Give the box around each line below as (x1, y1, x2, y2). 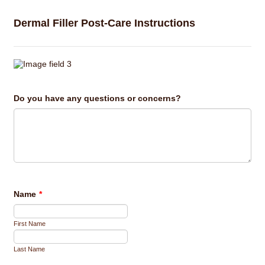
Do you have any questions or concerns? (14, 93, 182, 103)
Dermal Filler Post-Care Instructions (14, 17, 196, 29)
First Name (14, 219, 46, 227)
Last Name (14, 245, 46, 253)
